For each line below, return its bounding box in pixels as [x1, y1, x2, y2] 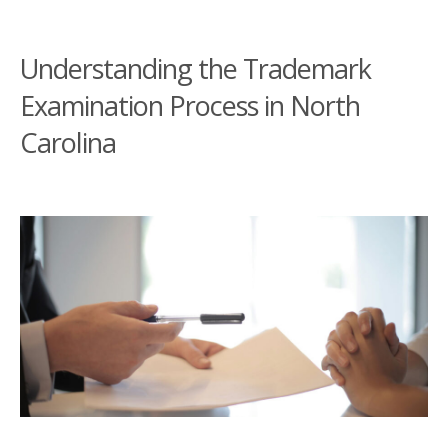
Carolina [20, 124, 116, 161]
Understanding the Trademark [20, 50, 371, 87]
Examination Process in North [20, 87, 360, 124]
